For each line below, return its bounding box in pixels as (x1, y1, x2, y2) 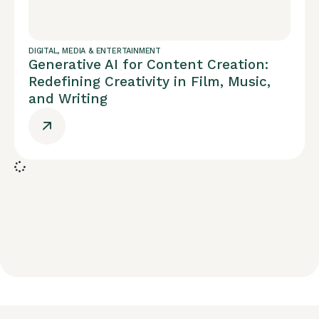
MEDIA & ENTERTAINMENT (62, 46, 162, 56)
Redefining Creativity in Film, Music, (28, 73, 271, 90)
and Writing (28, 90, 108, 107)
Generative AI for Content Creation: (28, 56, 268, 73)
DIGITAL (28, 46, 58, 56)
